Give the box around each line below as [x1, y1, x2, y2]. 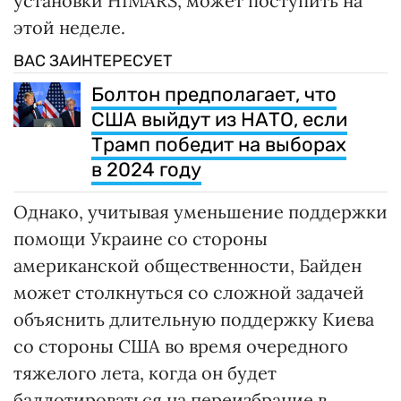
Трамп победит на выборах [91, 132, 346, 157]
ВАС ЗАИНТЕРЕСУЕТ [13, 50, 172, 71]
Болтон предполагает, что [91, 81, 337, 107]
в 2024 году [91, 157, 201, 182]
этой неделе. [13, 15, 125, 38]
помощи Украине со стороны [13, 226, 268, 250]
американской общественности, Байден [13, 253, 362, 277]
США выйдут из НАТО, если [91, 107, 347, 132]
